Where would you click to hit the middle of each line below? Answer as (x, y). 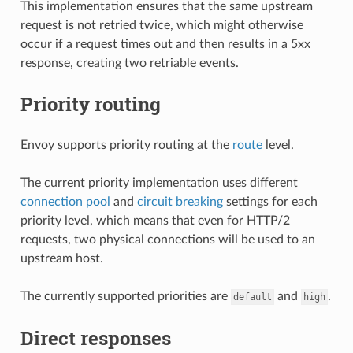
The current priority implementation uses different (159, 183)
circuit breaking (180, 202)
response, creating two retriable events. (129, 63)
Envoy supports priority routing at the (126, 145)
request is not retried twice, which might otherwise (162, 25)
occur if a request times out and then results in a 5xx (165, 44)
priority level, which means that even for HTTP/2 (155, 221)
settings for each (270, 202)
